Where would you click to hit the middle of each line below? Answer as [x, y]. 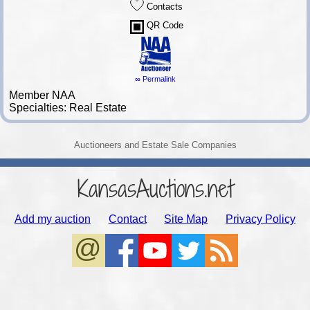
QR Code [164, 25]
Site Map [186, 219]
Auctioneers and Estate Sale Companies [155, 145]
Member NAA [42, 95]
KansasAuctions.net [155, 189]
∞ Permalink [155, 79]
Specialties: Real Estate [67, 107]
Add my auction [52, 219]
